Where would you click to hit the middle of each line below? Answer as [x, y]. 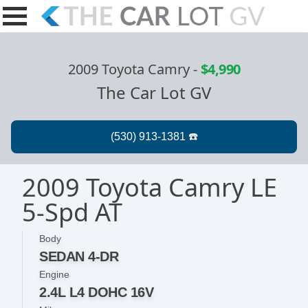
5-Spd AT [72, 212]
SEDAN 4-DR [79, 257]
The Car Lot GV [154, 93]
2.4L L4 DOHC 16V [96, 293]
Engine [54, 275]
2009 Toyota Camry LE [150, 188]
